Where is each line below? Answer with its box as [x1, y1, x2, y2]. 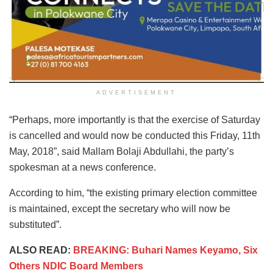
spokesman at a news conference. [9, 162, 156, 173]
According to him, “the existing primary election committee [9, 188, 257, 199]
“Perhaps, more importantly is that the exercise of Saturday [9, 115, 260, 126]
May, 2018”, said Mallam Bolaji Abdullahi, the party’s [9, 146, 234, 157]
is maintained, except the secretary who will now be [9, 204, 230, 214]
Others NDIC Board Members [9, 261, 143, 272]
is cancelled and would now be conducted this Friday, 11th [9, 130, 260, 141]
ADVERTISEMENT [96, 90, 177, 96]
